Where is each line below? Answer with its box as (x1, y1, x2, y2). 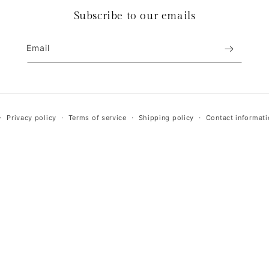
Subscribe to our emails (73, 10, 196, 22)
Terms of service (68, 113, 127, 122)
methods (134, 119, 171, 130)
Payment (134, 104, 172, 115)
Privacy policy (7, 113, 56, 122)
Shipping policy (138, 113, 195, 122)
